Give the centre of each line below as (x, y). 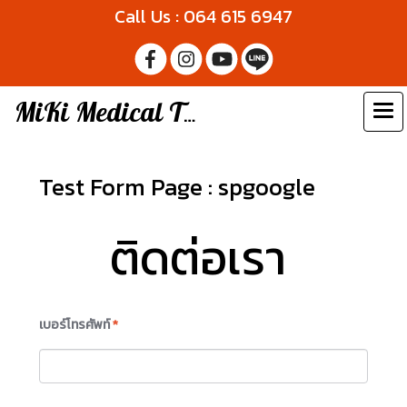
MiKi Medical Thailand (189, 114)
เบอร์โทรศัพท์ (74, 325)
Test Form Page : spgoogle (177, 187)
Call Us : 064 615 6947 (203, 16)
